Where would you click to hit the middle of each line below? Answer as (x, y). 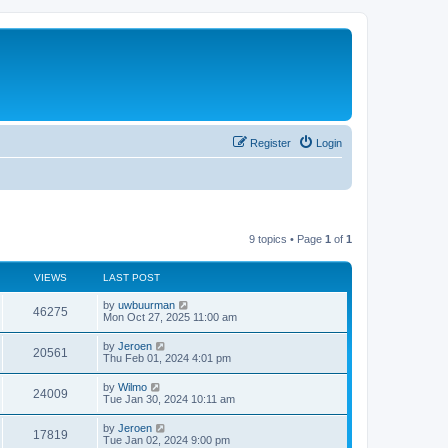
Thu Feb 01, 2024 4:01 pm (167, 357)
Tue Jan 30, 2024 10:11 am (169, 398)
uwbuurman (146, 304)
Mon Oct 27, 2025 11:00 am (170, 316)
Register (270, 142)
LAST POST (131, 277)
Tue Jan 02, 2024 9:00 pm (166, 439)
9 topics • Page (287, 238)
